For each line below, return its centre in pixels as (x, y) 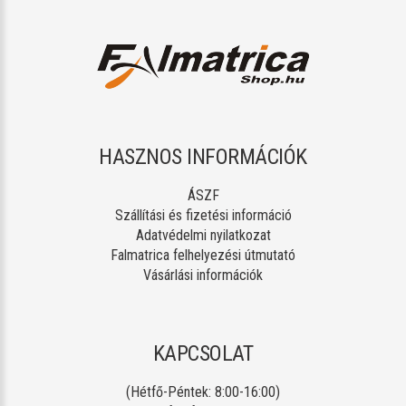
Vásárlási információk (203, 275)
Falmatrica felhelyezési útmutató (203, 255)
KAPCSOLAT (203, 353)
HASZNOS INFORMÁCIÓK (203, 156)
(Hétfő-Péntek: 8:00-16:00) (203, 391)
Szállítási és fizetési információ (203, 215)
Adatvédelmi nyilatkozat (203, 235)
